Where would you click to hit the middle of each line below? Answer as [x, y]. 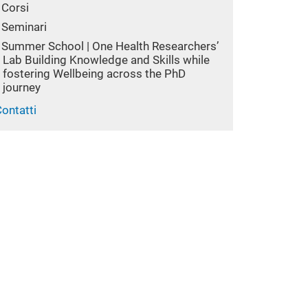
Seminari [24, 27]
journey [22, 88]
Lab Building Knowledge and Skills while [107, 60]
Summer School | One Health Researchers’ [110, 46]
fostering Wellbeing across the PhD [95, 74]
